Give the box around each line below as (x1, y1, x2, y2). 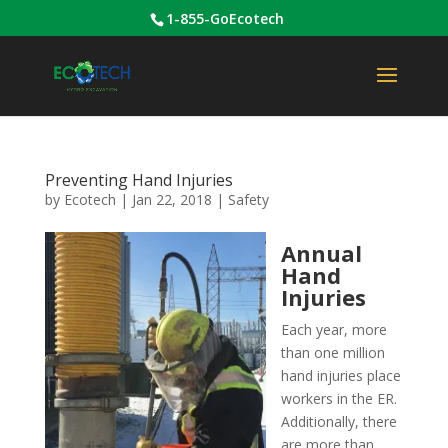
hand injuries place (280, 366, 401, 385)
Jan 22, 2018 (131, 190, 212, 209)
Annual (280, 238, 362, 268)
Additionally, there (280, 412, 397, 431)
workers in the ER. (280, 389, 397, 408)
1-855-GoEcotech (166, 8, 285, 28)
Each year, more (280, 320, 387, 339)
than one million (280, 343, 385, 362)
